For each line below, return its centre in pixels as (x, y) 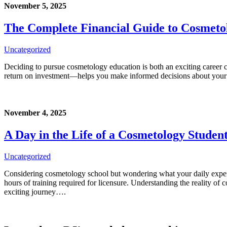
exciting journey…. (35, 192)
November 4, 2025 (35, 113)
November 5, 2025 (35, 6)
